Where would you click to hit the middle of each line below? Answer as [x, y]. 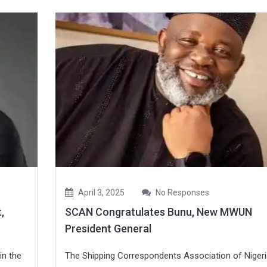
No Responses [181, 193]
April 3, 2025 [100, 193]
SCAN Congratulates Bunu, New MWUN [158, 212]
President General [108, 229]
